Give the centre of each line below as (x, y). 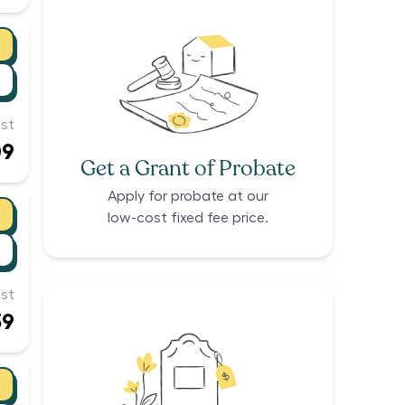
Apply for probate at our (188, 197)
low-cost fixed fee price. (188, 218)
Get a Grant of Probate (188, 169)
